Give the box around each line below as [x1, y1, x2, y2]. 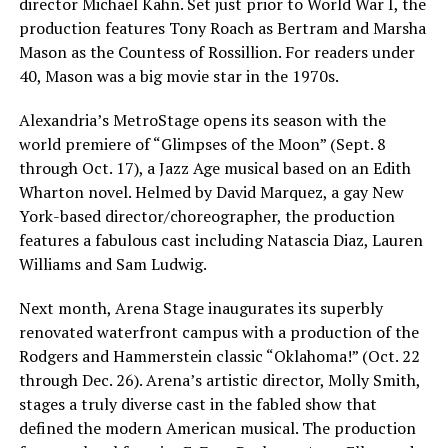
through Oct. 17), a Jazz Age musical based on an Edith [18, 156, 411, 179]
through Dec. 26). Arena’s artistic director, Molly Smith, [18, 368, 420, 391]
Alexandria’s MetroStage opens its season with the [18, 108, 386, 131]
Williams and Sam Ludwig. [18, 252, 207, 275]
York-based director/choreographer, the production [18, 204, 395, 227]
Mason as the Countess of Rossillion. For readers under [18, 40, 415, 63]
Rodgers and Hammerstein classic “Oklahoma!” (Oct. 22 [18, 344, 420, 367]
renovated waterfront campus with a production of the [18, 320, 419, 343]
